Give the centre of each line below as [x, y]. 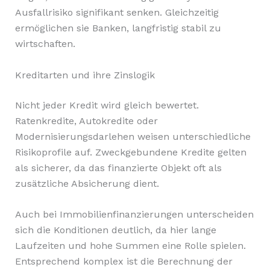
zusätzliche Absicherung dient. [87, 183]
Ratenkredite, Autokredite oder [86, 121]
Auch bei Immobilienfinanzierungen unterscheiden [134, 215]
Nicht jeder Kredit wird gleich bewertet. [107, 105]
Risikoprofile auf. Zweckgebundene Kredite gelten [130, 152]
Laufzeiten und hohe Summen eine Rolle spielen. [130, 246]
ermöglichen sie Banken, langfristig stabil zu [118, 28]
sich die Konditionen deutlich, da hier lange [115, 230]
